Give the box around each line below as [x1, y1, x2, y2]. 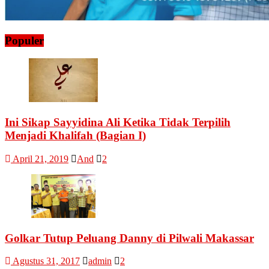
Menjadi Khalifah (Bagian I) [5, 129, 146, 142]
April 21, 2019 [13, 153, 68, 164]
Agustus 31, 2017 [13, 256, 80, 267]
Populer [5, 34, 44, 47]
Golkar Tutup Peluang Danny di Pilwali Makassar [5, 231, 254, 244]
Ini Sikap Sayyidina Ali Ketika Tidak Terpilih [5, 116, 231, 129]
